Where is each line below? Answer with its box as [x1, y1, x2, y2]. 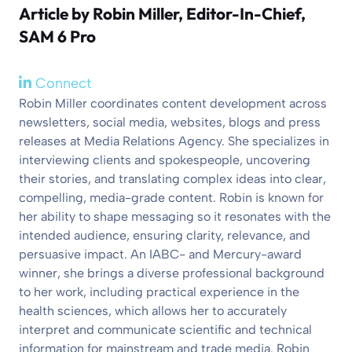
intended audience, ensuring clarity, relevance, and [19, 227, 310, 243]
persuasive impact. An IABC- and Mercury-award [19, 246, 302, 262]
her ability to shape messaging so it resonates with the [19, 208, 331, 224]
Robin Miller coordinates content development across [19, 95, 327, 111]
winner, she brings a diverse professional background [19, 265, 324, 280]
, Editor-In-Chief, [178, 2, 306, 24]
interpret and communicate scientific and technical [19, 321, 312, 337]
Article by [19, 2, 93, 24]
